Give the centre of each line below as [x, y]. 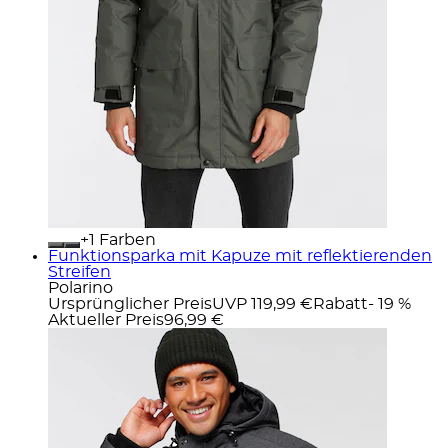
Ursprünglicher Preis [130, 303]
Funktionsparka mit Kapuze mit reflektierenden [240, 255]
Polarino [80, 287]
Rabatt [340, 303]
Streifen [79, 271]
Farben [125, 239]
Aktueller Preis [106, 319]
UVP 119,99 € [262, 303]
